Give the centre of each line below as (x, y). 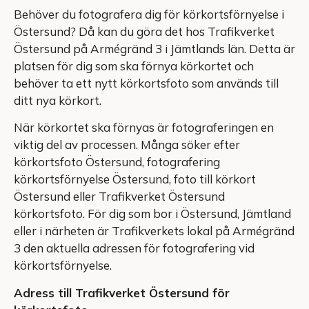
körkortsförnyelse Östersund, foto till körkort (135, 179)
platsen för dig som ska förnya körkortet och (134, 66)
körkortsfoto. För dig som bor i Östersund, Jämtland (152, 214)
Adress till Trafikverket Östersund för (122, 292)
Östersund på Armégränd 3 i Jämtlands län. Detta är (154, 48)
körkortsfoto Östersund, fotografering (117, 162)
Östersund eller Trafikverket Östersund (119, 197)
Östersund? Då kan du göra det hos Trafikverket (144, 31)
